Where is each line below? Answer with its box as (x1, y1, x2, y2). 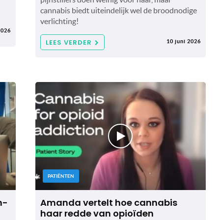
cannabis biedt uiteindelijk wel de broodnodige (40, 5, 197, 15)
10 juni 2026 (166, 38, 201, 44)
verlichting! (40, 16, 79, 26)
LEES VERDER (45, 37, 92, 47)
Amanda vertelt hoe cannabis (40, 196, 177, 209)
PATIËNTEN (47, 173, 74, 179)
